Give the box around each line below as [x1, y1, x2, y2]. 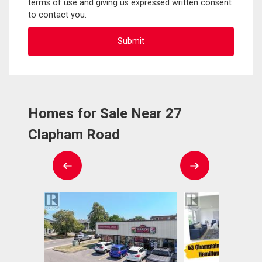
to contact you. [28, 9, 87, 20]
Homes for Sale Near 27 [28, 105, 182, 122]
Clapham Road [28, 126, 120, 143]
